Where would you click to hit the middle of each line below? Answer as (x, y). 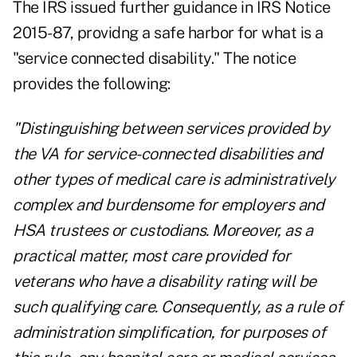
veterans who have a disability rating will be (165, 282)
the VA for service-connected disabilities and (168, 154)
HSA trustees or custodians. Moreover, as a (163, 231)
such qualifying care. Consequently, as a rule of (177, 307)
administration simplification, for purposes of (169, 333)
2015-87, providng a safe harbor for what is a (168, 33)
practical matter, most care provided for (151, 256)
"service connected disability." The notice (154, 59)
